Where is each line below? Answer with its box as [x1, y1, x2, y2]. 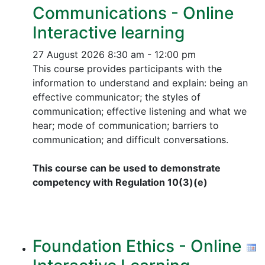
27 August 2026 [33, 49, 105, 60]
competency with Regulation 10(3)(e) [33, 176, 208, 188]
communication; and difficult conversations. [33, 134, 228, 146]
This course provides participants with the [33, 63, 222, 75]
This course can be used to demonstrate [33, 162, 221, 174]
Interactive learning [33, 22, 185, 43]
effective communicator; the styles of [33, 91, 201, 103]
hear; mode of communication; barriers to [33, 119, 219, 131]
